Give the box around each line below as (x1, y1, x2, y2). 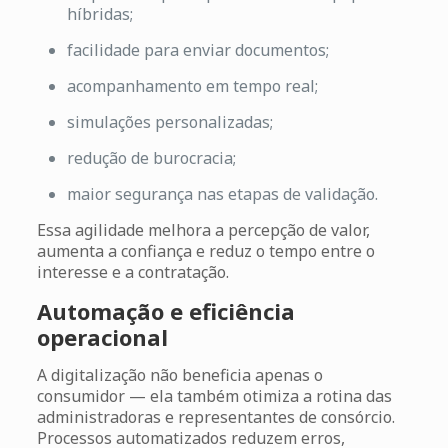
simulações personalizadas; (66, 110, 273, 133)
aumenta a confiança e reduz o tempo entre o (36, 239, 375, 262)
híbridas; (66, 2, 133, 25)
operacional (36, 321, 168, 352)
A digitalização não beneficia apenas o (36, 363, 323, 386)
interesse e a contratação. (36, 260, 229, 283)
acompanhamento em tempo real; (66, 74, 318, 97)
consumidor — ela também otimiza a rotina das (36, 384, 392, 407)
